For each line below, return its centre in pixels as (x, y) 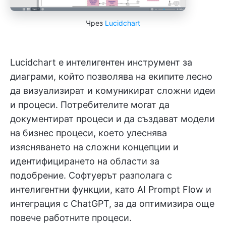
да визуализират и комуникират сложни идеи (113, 91)
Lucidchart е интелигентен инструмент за (101, 63)
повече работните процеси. (71, 218)
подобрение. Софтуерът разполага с (91, 176)
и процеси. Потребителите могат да (90, 105)
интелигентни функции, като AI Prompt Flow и (111, 190)
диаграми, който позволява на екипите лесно (111, 77)
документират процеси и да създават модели (112, 119)
